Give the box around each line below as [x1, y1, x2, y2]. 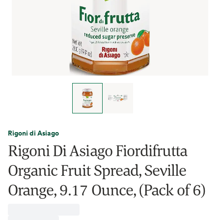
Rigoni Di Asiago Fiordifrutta [8, 140, 188, 161]
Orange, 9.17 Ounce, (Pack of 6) [8, 179, 206, 200]
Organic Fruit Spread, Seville [8, 160, 187, 180]
